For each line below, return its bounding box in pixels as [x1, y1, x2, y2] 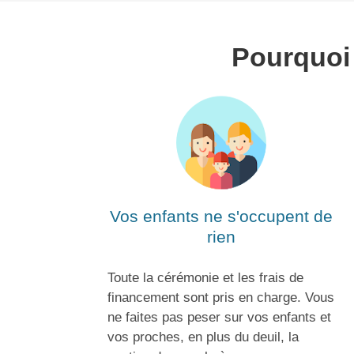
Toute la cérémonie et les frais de [107, 269, 303, 285]
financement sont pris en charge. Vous [107, 289, 334, 305]
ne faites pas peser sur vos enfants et [107, 309, 331, 325]
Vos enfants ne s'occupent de [109, 207, 333, 227]
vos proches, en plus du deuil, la [107, 329, 299, 345]
